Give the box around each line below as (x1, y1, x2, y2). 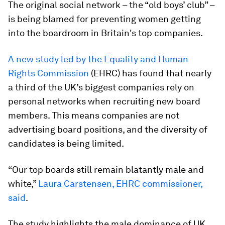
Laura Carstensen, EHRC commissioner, (38, 178, 202, 189)
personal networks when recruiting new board (8, 96, 200, 106)
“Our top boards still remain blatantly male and (8, 164, 204, 175)
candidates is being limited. (8, 138, 124, 149)
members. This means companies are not (8, 110, 179, 121)
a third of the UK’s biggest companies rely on (8, 82, 194, 92)
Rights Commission (8, 68, 89, 78)
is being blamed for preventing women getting (8, 14, 201, 24)
